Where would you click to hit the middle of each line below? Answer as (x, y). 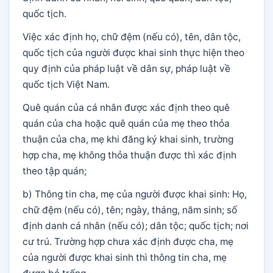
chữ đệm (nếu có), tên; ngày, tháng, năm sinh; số (130, 210)
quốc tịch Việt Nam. (66, 84)
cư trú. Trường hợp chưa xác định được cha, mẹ (128, 242)
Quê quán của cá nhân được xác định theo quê (126, 108)
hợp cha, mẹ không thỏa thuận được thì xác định (129, 155)
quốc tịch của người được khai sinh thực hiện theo (133, 53)
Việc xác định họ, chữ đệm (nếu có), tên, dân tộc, (132, 37)
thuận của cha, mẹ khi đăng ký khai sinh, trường (128, 139)
